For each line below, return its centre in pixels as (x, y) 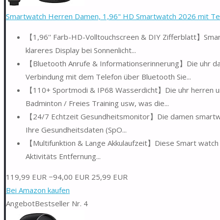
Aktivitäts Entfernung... (63, 156)
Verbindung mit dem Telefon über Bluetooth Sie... (108, 76)
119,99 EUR (26, 177)
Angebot (20, 203)
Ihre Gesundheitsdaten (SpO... (76, 129)
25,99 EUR (110, 177)
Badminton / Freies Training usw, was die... (97, 103)
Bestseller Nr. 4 (61, 203)
